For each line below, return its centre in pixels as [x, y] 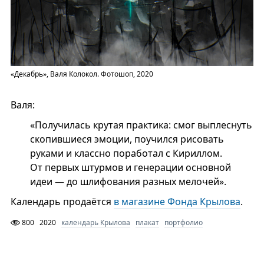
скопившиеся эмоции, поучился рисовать [127, 139]
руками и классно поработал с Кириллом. [126, 154]
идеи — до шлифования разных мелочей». [128, 182]
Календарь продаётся [62, 202]
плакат [147, 223]
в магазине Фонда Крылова [177, 202]
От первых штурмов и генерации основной [130, 168]
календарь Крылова [95, 223]
